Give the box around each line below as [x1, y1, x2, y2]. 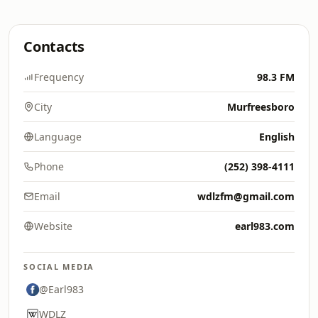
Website [34, 219, 72, 233]
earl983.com [235, 219, 295, 233]
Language [34, 130, 82, 143]
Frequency [34, 70, 84, 84]
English [259, 130, 295, 143]
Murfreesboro [227, 100, 295, 114]
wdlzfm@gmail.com [197, 190, 295, 203]
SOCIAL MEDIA [23, 261, 95, 272]
